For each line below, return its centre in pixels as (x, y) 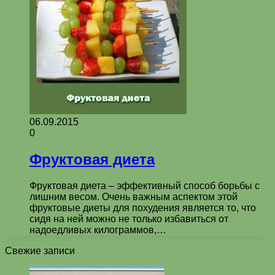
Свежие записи (40, 250)
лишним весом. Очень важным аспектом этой (134, 196)
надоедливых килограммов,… (98, 230)
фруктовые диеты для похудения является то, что (143, 207)
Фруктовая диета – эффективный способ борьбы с (145, 185)
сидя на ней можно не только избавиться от (129, 219)
